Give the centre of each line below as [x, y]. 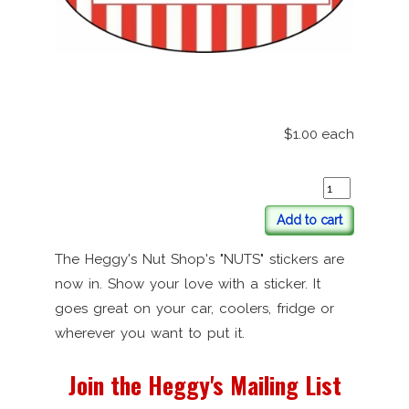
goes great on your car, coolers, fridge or [194, 308]
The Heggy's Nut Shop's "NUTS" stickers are [199, 259]
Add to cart [309, 220]
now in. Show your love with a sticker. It [188, 283]
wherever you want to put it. [150, 333]
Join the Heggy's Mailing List [204, 385]
